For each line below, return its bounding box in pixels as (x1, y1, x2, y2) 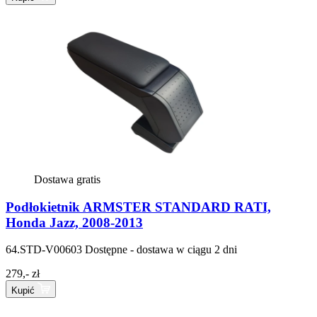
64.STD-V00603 (6, 243, 82, 256)
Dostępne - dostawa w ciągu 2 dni (85, 243, 237, 256)
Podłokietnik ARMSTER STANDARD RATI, (6, 199, 271, 214)
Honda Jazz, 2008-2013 (6, 214, 143, 230)
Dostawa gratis (34, 173, 100, 185)
